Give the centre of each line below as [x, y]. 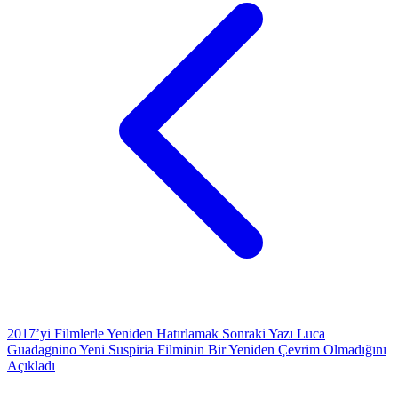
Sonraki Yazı [258, 333]
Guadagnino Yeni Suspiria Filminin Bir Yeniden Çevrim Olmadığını [197, 349]
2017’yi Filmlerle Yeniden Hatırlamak [115, 333]
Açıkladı [31, 365]
